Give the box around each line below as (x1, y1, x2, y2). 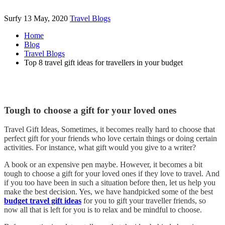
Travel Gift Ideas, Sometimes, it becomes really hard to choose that (4, 125, 215, 134)
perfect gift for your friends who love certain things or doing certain (4, 134, 217, 143)
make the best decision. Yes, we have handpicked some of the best (4, 187, 213, 196)
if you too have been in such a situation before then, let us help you (4, 178, 215, 187)
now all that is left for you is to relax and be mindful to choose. (4, 205, 202, 214)
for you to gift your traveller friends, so (81, 196, 206, 205)
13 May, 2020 (24, 14, 70, 23)
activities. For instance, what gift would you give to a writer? (4, 143, 196, 152)
